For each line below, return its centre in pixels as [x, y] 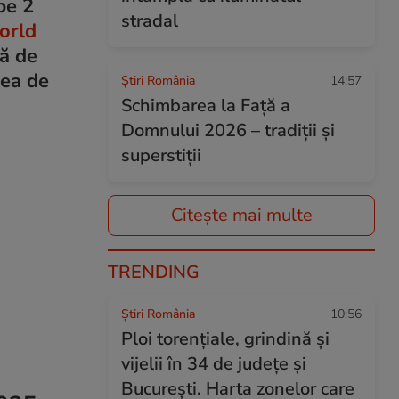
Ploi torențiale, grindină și [225, 339]
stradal [150, 21]
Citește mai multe [241, 215]
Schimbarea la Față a [206, 106]
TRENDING [154, 272]
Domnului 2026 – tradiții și [228, 130]
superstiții [161, 155]
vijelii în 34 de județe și [214, 364]
